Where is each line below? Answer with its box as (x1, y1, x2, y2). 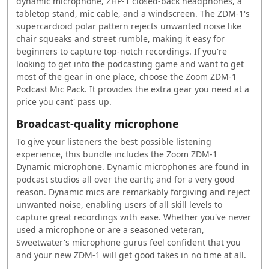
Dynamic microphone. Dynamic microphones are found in (16, 160, 249, 172)
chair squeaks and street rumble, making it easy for (16, 32, 225, 44)
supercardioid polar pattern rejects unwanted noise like (16, 20, 241, 32)
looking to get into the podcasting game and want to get (16, 58, 244, 70)
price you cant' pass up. (16, 95, 112, 107)
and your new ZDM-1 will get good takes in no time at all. (16, 249, 246, 261)
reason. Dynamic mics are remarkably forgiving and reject (16, 186, 250, 198)
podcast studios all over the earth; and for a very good (16, 173, 235, 185)
